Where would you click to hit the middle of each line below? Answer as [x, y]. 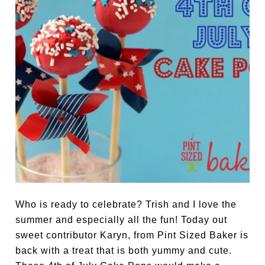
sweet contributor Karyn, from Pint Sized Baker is [132, 235]
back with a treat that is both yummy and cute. [124, 250]
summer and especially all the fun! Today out [122, 219]
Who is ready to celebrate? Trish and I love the [126, 204]
